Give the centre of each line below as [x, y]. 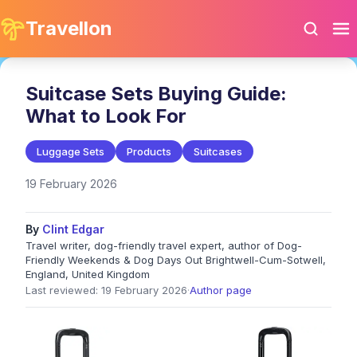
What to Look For [106, 116]
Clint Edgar [73, 229]
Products [149, 151]
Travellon [69, 28]
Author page [221, 290]
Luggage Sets [71, 151]
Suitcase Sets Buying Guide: [156, 94]
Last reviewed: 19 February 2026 [106, 290]
